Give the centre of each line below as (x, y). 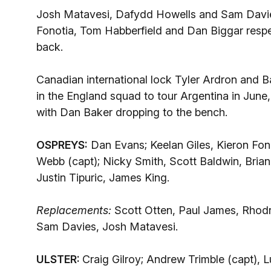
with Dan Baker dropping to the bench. (132, 112)
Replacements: (74, 210)
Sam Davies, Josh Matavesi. (107, 227)
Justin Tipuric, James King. (103, 178)
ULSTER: (59, 259)
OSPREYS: (62, 145)
